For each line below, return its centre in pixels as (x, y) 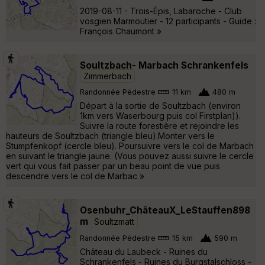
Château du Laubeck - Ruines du (144, 251)
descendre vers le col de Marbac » (75, 176)
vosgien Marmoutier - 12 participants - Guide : (168, 21)
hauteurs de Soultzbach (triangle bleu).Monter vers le (110, 135)
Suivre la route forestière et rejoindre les (159, 125)
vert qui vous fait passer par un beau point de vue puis (113, 166)
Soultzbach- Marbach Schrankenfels (164, 65)
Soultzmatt (114, 221)
